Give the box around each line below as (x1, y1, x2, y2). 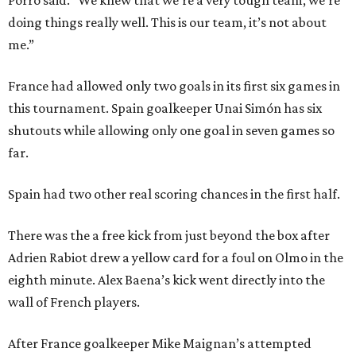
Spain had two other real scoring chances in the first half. (8, 186, 340, 203)
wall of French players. (8, 294, 140, 311)
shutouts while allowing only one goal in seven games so (8, 122, 335, 139)
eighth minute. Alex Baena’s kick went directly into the (8, 272, 325, 288)
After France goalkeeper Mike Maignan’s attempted (8, 335, 311, 352)
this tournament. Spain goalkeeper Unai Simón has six (8, 100, 322, 117)
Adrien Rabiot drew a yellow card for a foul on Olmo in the (8, 250, 343, 266)
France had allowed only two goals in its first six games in (8, 78, 340, 95)
